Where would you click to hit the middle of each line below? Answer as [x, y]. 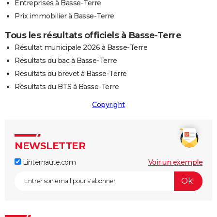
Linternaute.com [48, 162]
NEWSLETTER [50, 146]
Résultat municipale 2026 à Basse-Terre [81, 47]
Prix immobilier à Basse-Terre [64, 16]
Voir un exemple [175, 162]
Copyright [108, 104]
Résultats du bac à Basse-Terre [66, 60]
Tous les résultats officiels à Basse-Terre [93, 35]
